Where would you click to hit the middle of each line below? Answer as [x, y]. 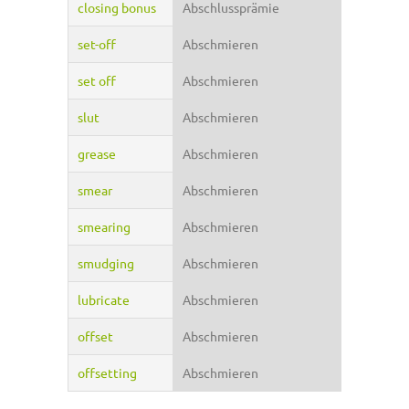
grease [97, 154]
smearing [104, 227]
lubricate [104, 300]
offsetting [107, 373]
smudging [106, 263]
